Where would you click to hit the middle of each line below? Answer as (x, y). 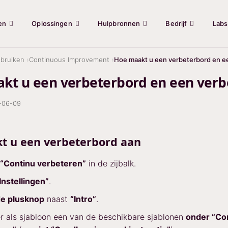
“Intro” (83, 199)
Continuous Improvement (69, 60)
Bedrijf (176, 23)
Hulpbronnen (119, 23)
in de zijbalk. (111, 163)
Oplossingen (52, 23)
